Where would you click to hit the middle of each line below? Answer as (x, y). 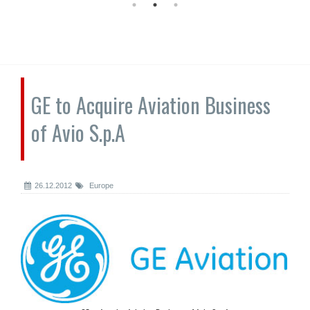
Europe (100, 185)
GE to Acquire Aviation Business (151, 105)
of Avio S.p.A (78, 133)
